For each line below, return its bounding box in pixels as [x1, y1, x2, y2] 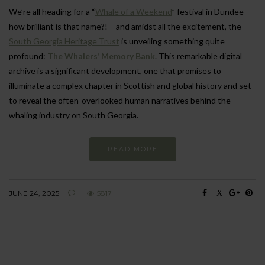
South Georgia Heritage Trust [9, 36, 119, 47]
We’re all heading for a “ [9, 7, 95, 17]
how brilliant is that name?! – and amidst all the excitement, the [9, 21, 241, 32]
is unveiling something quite [119, 36, 225, 47]
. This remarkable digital [155, 51, 242, 62]
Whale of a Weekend [95, 7, 172, 17]
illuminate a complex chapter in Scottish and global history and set [9, 80, 251, 91]
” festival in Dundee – [172, 7, 250, 17]
